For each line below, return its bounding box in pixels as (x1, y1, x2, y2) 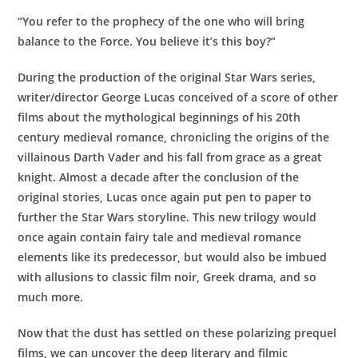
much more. (18, 289, 84, 305)
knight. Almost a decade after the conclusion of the (18, 169, 300, 185)
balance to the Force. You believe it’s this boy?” (18, 34, 276, 50)
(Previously (17, 43, 75, 59)
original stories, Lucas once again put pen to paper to (18, 189, 312, 205)
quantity (17, 103, 62, 119)
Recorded (17, 63, 69, 79)
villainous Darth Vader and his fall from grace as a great (18, 149, 323, 165)
